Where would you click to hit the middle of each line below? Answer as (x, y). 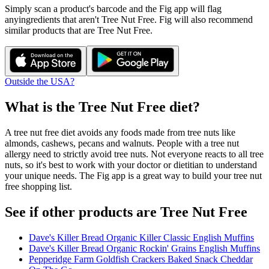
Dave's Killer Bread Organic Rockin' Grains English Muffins (144, 248)
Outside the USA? (40, 81)
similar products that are (51, 30)
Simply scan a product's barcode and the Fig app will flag (113, 9)
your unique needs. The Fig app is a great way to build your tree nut (133, 175)
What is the (42, 107)
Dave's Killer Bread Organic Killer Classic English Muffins (141, 237)
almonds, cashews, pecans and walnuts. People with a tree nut (122, 143)
